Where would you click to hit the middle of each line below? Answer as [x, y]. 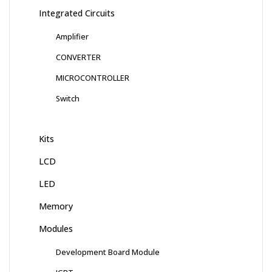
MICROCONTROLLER [93, 77]
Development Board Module [108, 252]
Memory [56, 206]
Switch [68, 98]
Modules [56, 228]
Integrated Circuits [77, 13]
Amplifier [72, 36]
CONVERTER [78, 57]
